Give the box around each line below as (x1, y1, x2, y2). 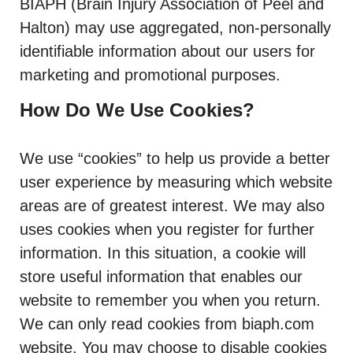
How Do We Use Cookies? (20, 99, 255, 121)
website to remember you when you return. (20, 292, 321, 309)
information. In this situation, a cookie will (20, 244, 306, 262)
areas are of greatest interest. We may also (20, 197, 325, 214)
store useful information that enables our (20, 268, 303, 285)
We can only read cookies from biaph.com (20, 315, 314, 333)
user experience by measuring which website (20, 173, 333, 191)
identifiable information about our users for (20, 43, 315, 60)
